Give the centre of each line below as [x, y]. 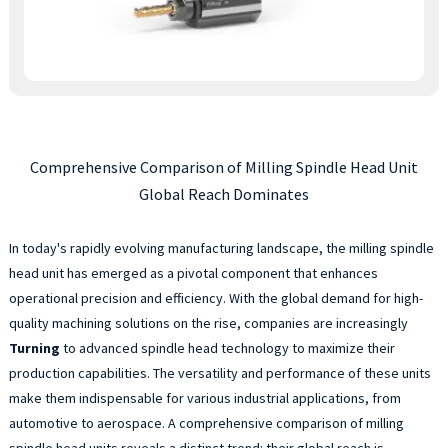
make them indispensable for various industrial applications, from [204, 397]
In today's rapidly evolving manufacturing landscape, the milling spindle [221, 247]
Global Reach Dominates [223, 193]
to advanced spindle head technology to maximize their [227, 347]
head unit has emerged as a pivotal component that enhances [193, 272]
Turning [34, 347]
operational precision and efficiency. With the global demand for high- [215, 297]
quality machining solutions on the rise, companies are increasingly [208, 322]
